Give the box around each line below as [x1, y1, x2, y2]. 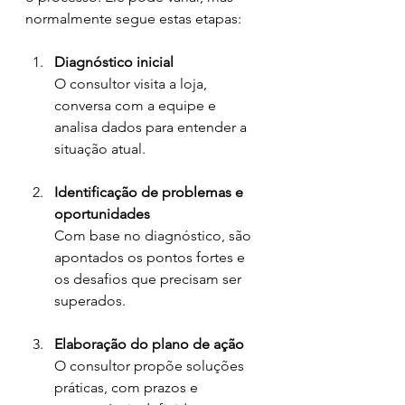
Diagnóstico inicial [54, 53, 174, 71]
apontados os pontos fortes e [54, 249, 249, 266]
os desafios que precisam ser [54, 270, 245, 287]
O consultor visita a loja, [54, 75, 211, 92]
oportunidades [54, 205, 150, 222]
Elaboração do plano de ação [54, 335, 244, 353]
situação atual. [54, 140, 146, 157]
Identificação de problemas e [54, 184, 247, 201]
